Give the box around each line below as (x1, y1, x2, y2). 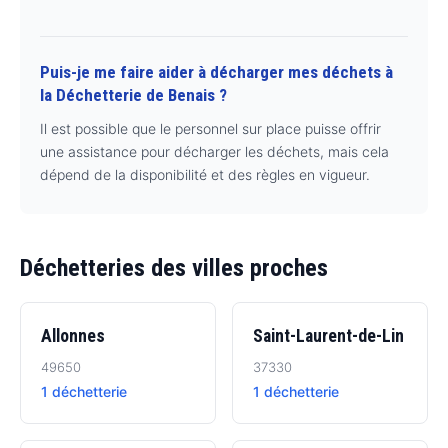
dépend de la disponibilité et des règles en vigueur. (40, 166, 370, 184)
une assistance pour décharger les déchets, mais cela (40, 143, 389, 161)
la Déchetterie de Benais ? (40, 85, 227, 106)
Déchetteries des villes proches (20, 254, 328, 283)
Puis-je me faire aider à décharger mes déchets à (40, 62, 393, 83)
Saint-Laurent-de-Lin (253, 326, 404, 347)
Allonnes (41, 326, 105, 347)
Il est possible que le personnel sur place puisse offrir (40, 120, 381, 138)
